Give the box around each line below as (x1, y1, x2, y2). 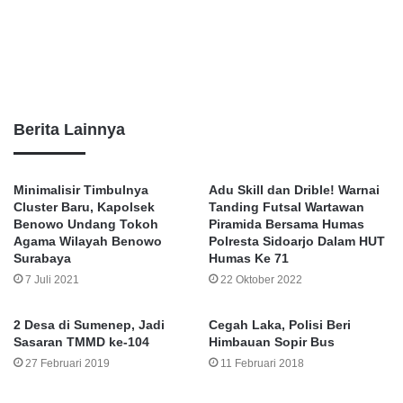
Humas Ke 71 (209, 251, 289, 266)
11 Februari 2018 (220, 357, 304, 371)
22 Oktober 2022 (220, 273, 302, 287)
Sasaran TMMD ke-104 (13, 335, 149, 350)
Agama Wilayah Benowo (13, 234, 162, 249)
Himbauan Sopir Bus (209, 335, 335, 350)
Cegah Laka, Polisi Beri (209, 318, 351, 333)
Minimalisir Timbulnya (13, 183, 148, 198)
